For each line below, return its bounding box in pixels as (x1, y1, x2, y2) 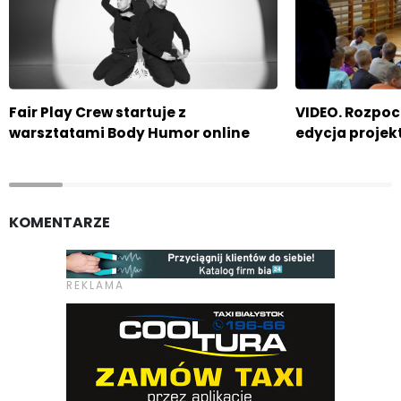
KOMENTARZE (9, 212, 110, 233)
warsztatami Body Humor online (9, 123, 250, 142)
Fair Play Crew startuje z (9, 102, 186, 122)
